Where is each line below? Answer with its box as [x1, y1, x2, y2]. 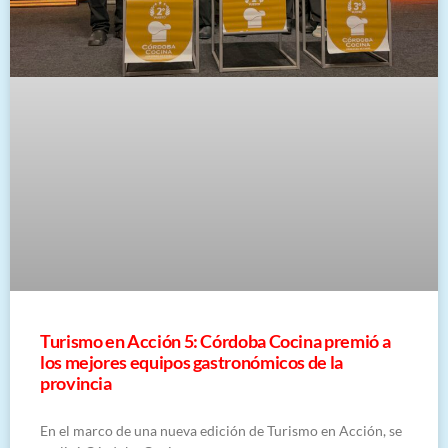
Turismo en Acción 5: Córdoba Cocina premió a [40, 329, 391, 352]
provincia [40, 371, 112, 394]
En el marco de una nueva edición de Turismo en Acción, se [40, 421, 402, 439]
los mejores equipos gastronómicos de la [40, 350, 343, 373]
